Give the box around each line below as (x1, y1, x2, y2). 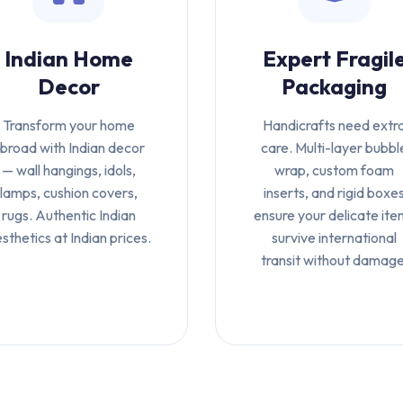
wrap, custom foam (274, 161, 395, 179)
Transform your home (2, 116, 135, 134)
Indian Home (4, 45, 133, 72)
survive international (272, 228, 398, 246)
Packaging (282, 73, 388, 100)
